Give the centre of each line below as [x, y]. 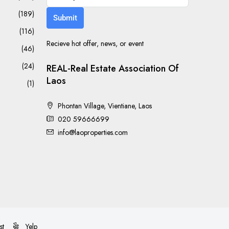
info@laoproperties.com [93, 132]
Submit [65, 18]
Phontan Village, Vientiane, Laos [105, 106]
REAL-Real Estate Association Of [112, 68]
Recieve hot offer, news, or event [95, 43]
